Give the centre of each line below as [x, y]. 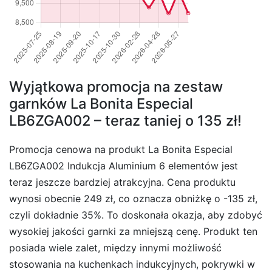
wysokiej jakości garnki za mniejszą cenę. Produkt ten [133, 232]
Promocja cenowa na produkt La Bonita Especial [121, 150]
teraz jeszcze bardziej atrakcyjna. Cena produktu [122, 182]
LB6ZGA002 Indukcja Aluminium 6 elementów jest [124, 166]
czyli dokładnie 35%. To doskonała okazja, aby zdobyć [136, 215]
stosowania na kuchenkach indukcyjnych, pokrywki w [132, 264]
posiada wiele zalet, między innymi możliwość [115, 248]
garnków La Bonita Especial [101, 104]
